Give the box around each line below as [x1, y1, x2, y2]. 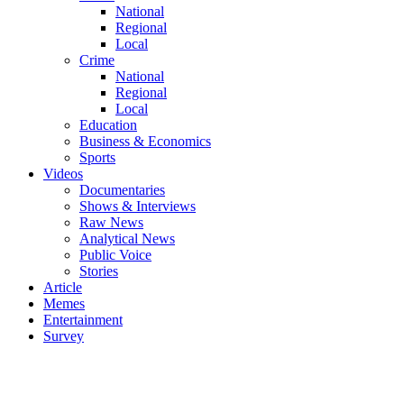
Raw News [79, 214, 143, 230]
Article [43, 279, 82, 295]
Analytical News [79, 230, 175, 246]
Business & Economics [79, 133, 211, 149]
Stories [79, 262, 118, 279]
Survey [43, 327, 84, 344]
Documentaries [79, 181, 165, 197]
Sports [79, 149, 115, 165]
